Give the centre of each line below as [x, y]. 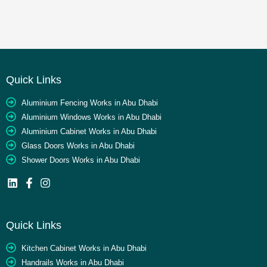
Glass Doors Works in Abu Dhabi [78, 146]
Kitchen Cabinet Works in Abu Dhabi [84, 249]
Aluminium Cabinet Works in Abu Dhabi [89, 132]
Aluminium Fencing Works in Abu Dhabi [90, 103]
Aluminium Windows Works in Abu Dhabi [92, 117]
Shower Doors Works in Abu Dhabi [81, 160]
